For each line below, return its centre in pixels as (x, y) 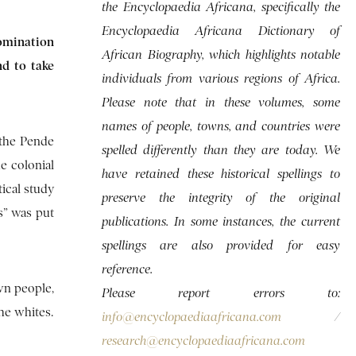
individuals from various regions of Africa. (221, 78)
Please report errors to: (221, 293)
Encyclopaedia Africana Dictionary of (221, 31)
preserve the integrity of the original (221, 197)
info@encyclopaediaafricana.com (192, 317)
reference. (127, 269)
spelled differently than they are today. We (221, 150)
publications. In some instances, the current (221, 221)
